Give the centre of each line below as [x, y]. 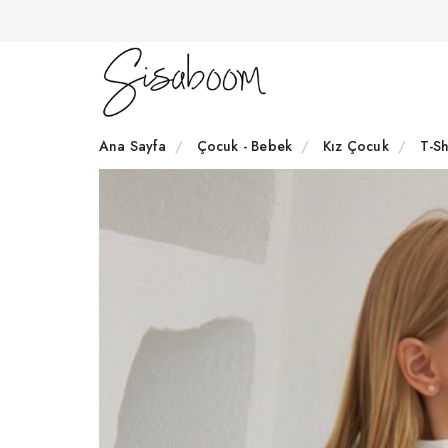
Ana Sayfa [132, 146]
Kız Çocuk [356, 146]
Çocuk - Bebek [244, 146]
